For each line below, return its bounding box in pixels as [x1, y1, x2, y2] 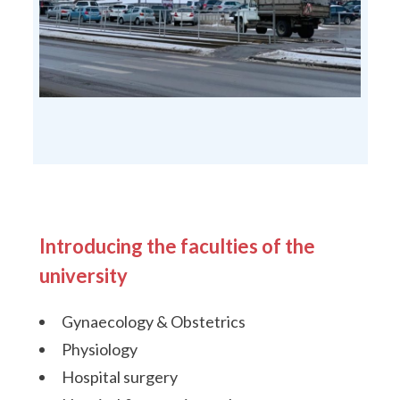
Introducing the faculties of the [39, 233, 315, 258]
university [39, 262, 128, 287]
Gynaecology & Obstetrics [62, 311, 246, 331]
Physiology [62, 338, 137, 359]
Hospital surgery [62, 366, 178, 387]
